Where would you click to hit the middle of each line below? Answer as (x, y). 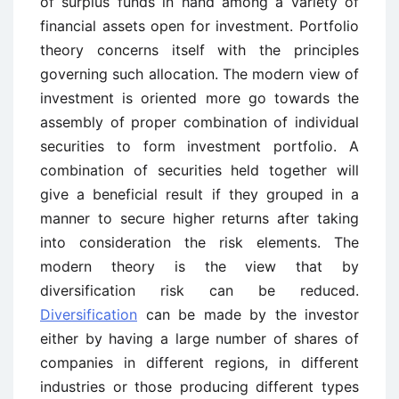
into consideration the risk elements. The (199, 242)
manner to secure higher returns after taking (199, 218)
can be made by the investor (248, 314)
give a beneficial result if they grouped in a (199, 194)
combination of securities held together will (199, 170)
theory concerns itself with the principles (199, 50)
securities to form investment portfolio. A (199, 146)
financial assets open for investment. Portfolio (199, 26)
